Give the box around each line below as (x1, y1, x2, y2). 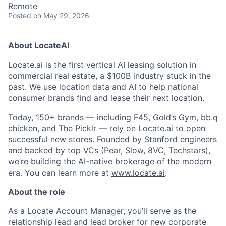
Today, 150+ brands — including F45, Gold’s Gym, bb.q (8, 112, 218, 122)
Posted (8, 11, 31, 20)
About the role (8, 187, 65, 197)
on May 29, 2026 (33, 11, 89, 20)
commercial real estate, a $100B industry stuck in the (8, 71, 211, 81)
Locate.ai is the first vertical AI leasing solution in (8, 60, 196, 70)
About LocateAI (8, 40, 69, 50)
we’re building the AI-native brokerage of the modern (8, 156, 211, 166)
